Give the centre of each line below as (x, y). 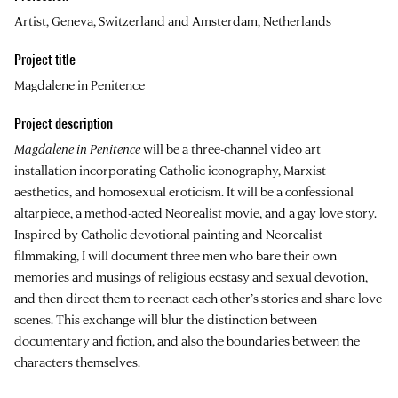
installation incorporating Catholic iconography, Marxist (170, 170)
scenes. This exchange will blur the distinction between (166, 319)
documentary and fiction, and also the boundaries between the (187, 340)
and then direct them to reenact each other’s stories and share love (198, 298)
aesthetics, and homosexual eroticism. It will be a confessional (184, 191)
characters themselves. (77, 362)
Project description (64, 123)
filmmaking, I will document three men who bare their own (175, 255)
